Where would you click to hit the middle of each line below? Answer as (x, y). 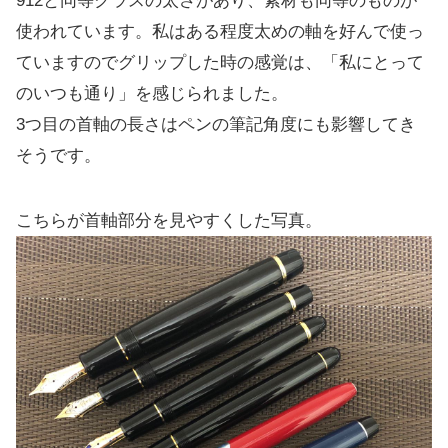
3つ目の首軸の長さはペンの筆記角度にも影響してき (216, 124)
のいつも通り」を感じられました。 (152, 93)
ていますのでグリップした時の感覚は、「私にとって (220, 62)
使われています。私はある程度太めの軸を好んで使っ (220, 31)
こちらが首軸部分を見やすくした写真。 (169, 220)
